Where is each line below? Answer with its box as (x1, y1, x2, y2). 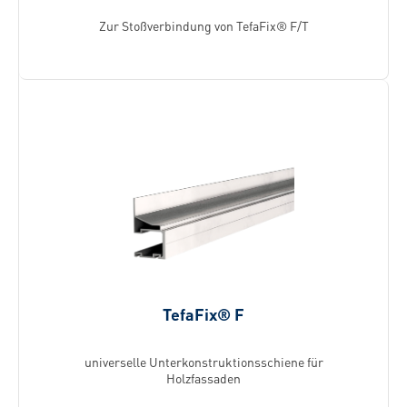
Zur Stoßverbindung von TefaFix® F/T (98, 17, 309, 34)
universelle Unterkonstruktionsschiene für (84, 353, 323, 370)
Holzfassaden (166, 370, 241, 386)
